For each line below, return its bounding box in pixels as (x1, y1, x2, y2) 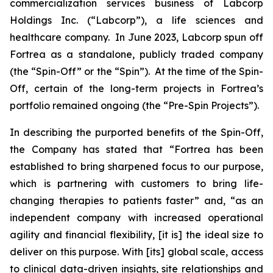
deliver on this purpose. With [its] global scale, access (10, 246, 263, 258)
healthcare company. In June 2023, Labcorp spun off (10, 31, 263, 43)
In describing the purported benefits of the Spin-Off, (10, 126, 263, 138)
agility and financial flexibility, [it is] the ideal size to (10, 229, 263, 241)
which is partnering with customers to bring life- (10, 177, 263, 190)
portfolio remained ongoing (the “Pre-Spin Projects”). (10, 99, 259, 112)
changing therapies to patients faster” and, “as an (10, 194, 263, 207)
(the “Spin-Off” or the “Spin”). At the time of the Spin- (10, 65, 263, 77)
